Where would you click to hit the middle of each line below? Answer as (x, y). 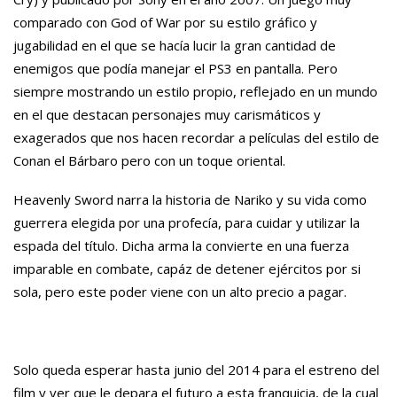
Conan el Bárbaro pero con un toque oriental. (149, 160)
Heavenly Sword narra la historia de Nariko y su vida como (190, 199)
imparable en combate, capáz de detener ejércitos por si (187, 268)
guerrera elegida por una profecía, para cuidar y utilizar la (187, 222)
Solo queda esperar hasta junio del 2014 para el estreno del (196, 369)
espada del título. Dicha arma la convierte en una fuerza (181, 245)
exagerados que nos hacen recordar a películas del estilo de (196, 137)
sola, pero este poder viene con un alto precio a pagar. (180, 291)
